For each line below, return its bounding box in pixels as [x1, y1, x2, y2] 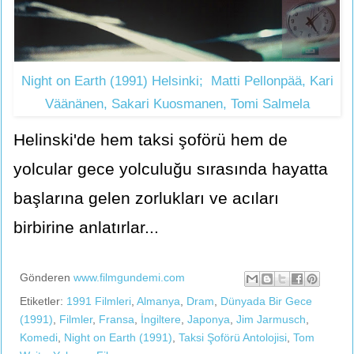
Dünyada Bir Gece [220, 294, 312, 307]
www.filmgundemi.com [73, 271, 185, 284]
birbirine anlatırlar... [13, 217, 159, 236]
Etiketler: [20, 294, 66, 307]
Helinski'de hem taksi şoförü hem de [13, 130, 288, 149]
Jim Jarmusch [236, 312, 306, 326]
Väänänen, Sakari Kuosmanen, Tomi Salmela [44, 96, 310, 112]
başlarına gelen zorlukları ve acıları [13, 188, 279, 207]
